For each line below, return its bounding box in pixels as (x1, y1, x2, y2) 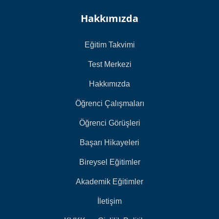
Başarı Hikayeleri (80, 138, 139, 147)
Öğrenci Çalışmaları (75, 99, 144, 108)
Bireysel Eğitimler (79, 157, 140, 166)
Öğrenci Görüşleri (79, 118, 140, 127)
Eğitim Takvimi (84, 40, 135, 49)
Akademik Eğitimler (76, 177, 143, 186)
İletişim (97, 197, 122, 205)
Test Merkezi (88, 60, 131, 68)
